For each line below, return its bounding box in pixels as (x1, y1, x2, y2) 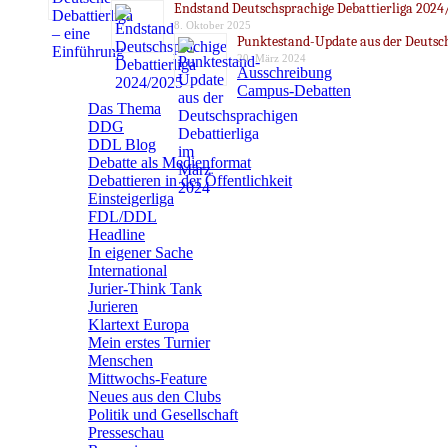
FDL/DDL (88, 208, 157, 225)
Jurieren (88, 298, 138, 315)
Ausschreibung (237, 64, 332, 81)
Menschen (88, 352, 153, 369)
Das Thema (88, 100, 161, 117)
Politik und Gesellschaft (88, 406, 238, 423)
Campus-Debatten (237, 82, 351, 99)
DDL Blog (88, 136, 156, 153)
